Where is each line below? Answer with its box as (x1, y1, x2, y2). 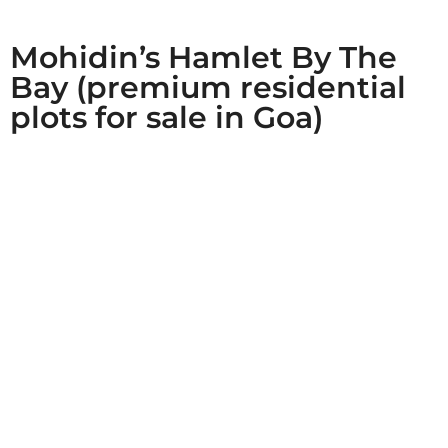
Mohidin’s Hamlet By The (10, 38, 397, 76)
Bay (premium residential (10, 68, 406, 106)
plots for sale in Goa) (10, 98, 323, 136)
